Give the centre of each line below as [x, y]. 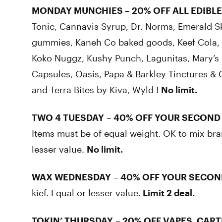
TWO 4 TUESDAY [68, 117]
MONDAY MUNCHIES [77, 10]
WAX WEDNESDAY [71, 177]
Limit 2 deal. [168, 193]
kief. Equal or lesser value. [86, 193]
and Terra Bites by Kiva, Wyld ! [96, 90]
